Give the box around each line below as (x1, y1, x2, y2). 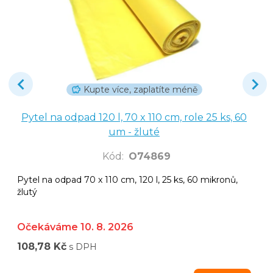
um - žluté (108, 126, 160, 138)
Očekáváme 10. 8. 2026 (17, 221, 133, 233)
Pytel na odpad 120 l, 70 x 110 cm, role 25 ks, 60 (21, 111, 247, 123)
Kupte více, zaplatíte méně (83, 83, 197, 95)
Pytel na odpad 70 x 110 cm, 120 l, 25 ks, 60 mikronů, (17, 174, 238, 185)
